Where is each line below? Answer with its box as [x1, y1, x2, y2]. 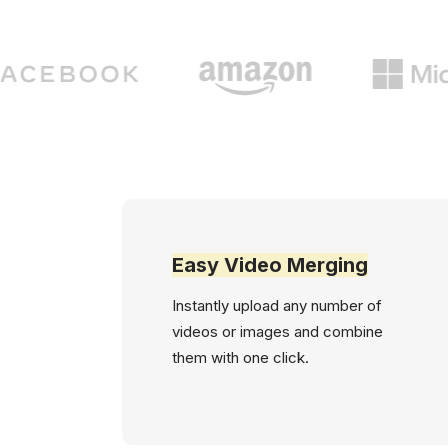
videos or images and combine [172, 322, 383, 341]
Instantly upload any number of [172, 296, 382, 315]
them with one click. [172, 348, 309, 367]
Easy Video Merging [172, 253, 368, 277]
